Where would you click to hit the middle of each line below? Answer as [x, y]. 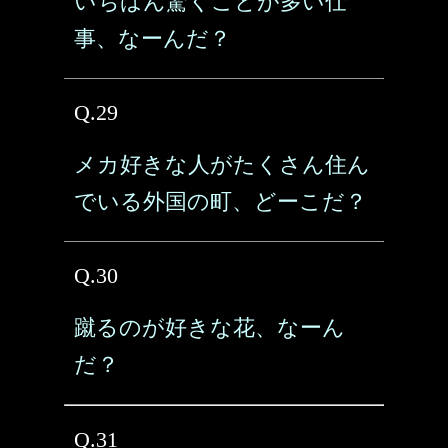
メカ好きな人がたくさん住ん [222, 164]
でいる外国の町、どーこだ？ [220, 201]
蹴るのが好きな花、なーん [209, 327]
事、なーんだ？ [152, 38]
